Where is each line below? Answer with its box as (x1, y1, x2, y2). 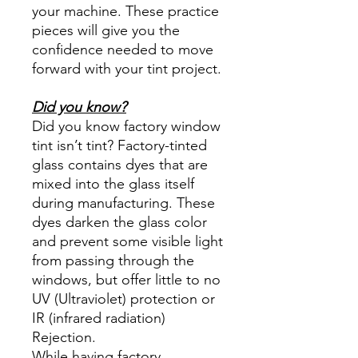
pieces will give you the (32, 21, 180, 39)
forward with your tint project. (32, 59, 221, 78)
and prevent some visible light (32, 232, 223, 250)
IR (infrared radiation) (32, 308, 165, 327)
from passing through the (32, 251, 194, 269)
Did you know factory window (32, 117, 221, 135)
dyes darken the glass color (32, 213, 207, 231)
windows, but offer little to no (32, 270, 221, 288)
